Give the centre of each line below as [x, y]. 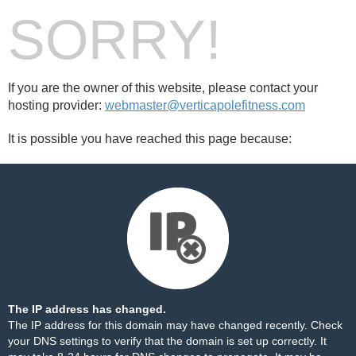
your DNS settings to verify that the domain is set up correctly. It [167, 341]
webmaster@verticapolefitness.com [205, 105]
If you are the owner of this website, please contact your [163, 88]
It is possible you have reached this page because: [150, 139]
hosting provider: [56, 105]
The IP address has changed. [87, 309]
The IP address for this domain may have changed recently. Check [175, 325]
